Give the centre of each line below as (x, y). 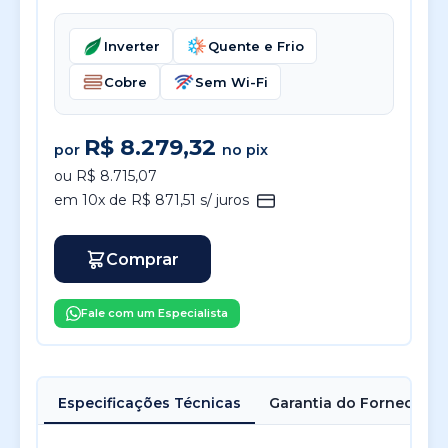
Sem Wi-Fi (231, 82)
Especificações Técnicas (149, 403)
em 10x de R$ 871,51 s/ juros (153, 200)
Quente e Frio (256, 46)
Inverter (132, 46)
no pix (245, 150)
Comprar (142, 259)
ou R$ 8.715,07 (105, 176)
